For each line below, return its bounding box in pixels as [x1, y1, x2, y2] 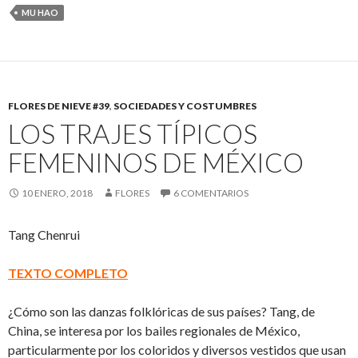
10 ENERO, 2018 [22, 186, 93, 199]
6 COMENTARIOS [173, 186, 249, 199]
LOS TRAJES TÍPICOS [8, 117, 257, 149]
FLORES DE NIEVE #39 [8, 99, 109, 112]
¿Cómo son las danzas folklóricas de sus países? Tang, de [8, 303, 315, 319]
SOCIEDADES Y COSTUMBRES [113, 99, 257, 112]
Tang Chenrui [8, 226, 80, 242]
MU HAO [22, 6, 58, 18]
